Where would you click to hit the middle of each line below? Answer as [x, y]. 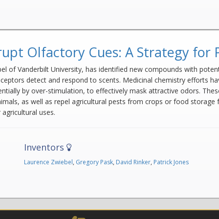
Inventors [45, 147]
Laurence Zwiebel [49, 162]
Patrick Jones [171, 162]
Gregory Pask [95, 162]
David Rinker [133, 162]
